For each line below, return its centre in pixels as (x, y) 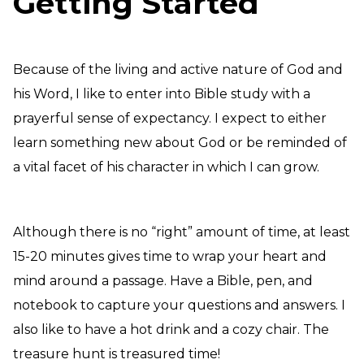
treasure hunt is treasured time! (117, 354)
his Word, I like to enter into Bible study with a (162, 94)
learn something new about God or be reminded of (180, 143)
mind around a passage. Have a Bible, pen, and (163, 281)
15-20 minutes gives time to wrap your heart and (170, 256)
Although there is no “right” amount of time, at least (182, 232)
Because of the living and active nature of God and (178, 69)
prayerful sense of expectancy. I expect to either (170, 118)
